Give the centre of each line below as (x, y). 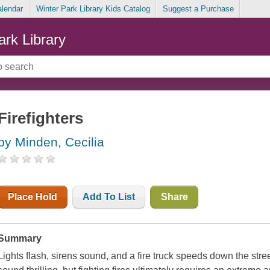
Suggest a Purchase (198, 9)
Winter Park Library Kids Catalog (93, 9)
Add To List (109, 197)
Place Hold (33, 197)
